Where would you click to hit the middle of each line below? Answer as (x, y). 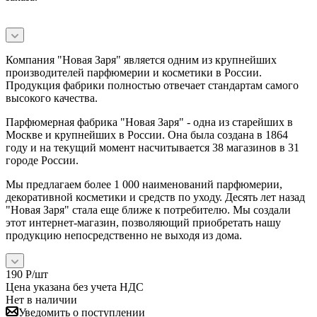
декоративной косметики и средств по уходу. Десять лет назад (155, 197)
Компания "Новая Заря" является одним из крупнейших (141, 60)
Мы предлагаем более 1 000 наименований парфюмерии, (144, 185)
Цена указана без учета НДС (75, 287)
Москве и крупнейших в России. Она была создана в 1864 (147, 135)
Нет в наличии (41, 300)
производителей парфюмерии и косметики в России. (134, 73)
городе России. (42, 161)
